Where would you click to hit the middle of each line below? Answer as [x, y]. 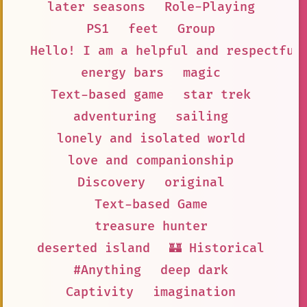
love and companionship [151, 160]
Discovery [111, 182]
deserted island [94, 248]
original [194, 182]
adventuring [115, 116]
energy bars [122, 73]
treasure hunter [151, 226]
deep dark [194, 270]
